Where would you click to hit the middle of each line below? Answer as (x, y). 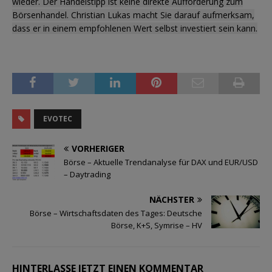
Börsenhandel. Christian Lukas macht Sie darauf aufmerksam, (133, 15)
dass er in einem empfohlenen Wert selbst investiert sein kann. (135, 28)
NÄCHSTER (172, 200)
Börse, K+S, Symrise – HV (157, 226)
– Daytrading (87, 174)
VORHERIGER (98, 148)
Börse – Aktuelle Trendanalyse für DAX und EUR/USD (161, 162)
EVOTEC (58, 118)
